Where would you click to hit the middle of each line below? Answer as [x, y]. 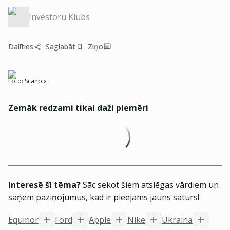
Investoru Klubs [59, 17]
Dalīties [21, 46]
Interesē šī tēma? [44, 185]
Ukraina [177, 220]
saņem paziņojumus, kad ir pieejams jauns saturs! [104, 197]
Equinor [23, 220]
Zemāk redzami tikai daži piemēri [78, 108]
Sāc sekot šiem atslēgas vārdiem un [150, 185]
